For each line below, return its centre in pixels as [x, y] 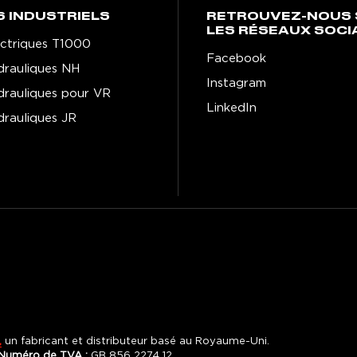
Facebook [236, 58]
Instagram [236, 83]
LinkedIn [231, 108]
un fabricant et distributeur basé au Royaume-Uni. [135, 341]
